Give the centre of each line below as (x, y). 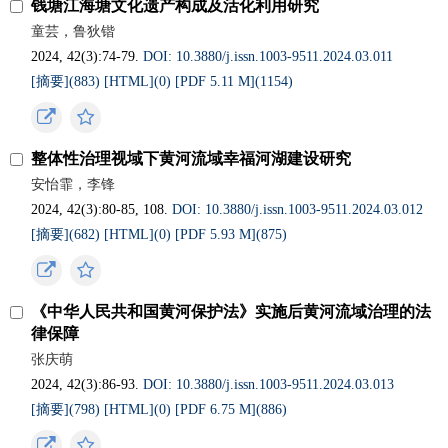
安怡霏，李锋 (73, 184)
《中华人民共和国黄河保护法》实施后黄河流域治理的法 (231, 311)
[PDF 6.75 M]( (218, 409)
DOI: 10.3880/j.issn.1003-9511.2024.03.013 (269, 384)
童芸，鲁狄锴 (73, 31)
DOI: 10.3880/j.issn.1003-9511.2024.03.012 (298, 209)
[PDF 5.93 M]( (218, 234)
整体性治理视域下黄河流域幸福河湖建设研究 (191, 158)
